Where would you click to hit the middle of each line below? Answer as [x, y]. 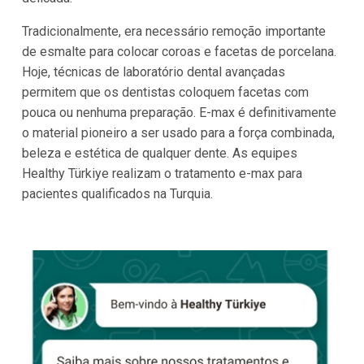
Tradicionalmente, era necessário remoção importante [173, 32]
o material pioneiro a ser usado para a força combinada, [178, 133]
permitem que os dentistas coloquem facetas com [165, 93]
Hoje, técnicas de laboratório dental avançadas [153, 72]
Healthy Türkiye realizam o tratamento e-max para [162, 174]
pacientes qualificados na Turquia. [117, 194]
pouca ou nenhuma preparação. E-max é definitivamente [179, 113]
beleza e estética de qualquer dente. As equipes [159, 154]
